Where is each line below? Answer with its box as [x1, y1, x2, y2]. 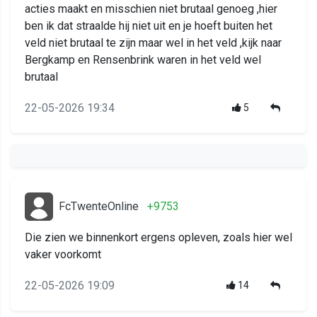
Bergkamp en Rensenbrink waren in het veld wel [25, 53, 261, 67]
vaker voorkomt [25, 248, 101, 262]
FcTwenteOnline [59, 200, 139, 214]
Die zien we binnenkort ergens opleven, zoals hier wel [25, 231, 292, 245]
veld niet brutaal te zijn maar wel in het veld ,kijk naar [25, 36, 282, 50]
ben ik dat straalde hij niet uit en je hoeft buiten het [25, 19, 272, 33]
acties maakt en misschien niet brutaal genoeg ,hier [25, 2, 277, 16]
